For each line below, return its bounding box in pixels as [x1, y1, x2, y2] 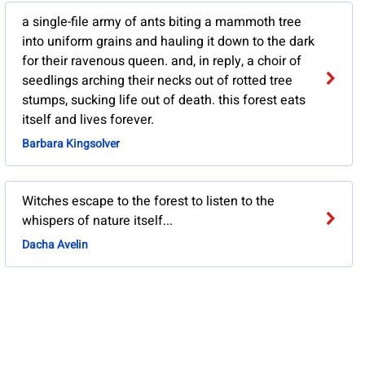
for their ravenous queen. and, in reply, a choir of [21, 51, 301, 72]
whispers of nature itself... [21, 211, 173, 231]
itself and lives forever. [21, 110, 154, 130]
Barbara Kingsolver [21, 135, 120, 153]
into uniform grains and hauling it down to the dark [21, 32, 314, 52]
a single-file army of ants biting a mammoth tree [21, 12, 301, 33]
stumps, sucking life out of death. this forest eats [21, 90, 306, 111]
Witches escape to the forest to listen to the [21, 191, 275, 212]
